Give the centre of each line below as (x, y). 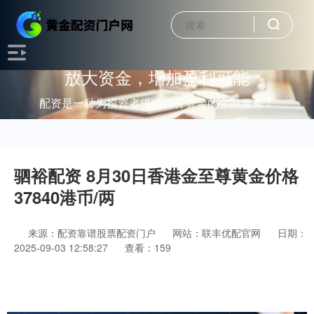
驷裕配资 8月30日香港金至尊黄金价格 (156, 175)
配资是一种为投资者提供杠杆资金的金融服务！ (157, 103)
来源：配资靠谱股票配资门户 (93, 233)
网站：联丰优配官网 (217, 233)
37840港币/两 (64, 197)
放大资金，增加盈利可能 (157, 76)
